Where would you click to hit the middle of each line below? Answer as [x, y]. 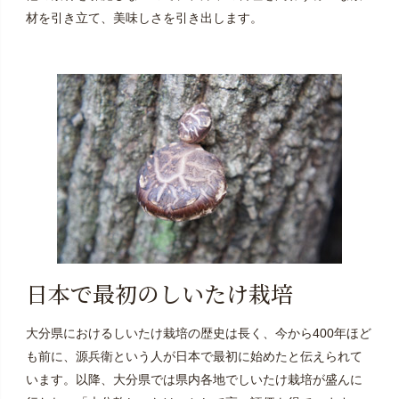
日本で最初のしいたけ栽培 [159, 293]
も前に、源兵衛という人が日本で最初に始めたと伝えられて [194, 356]
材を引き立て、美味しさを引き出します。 [144, 18]
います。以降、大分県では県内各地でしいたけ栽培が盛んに [194, 379]
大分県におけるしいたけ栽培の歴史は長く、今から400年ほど [198, 333]
